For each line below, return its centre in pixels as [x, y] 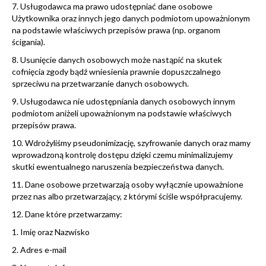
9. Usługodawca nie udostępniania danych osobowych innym [123, 101]
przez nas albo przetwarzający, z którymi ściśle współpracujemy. [127, 196]
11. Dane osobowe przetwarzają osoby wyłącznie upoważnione [128, 184]
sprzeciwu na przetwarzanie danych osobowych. [100, 83]
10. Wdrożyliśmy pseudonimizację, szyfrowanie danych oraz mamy [131, 142]
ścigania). [28, 42]
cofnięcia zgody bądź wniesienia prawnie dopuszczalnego [116, 71]
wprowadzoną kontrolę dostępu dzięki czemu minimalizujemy [122, 154]
